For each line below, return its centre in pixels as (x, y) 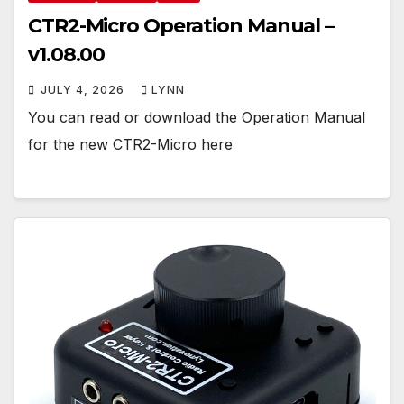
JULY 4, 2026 (84, 89)
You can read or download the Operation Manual (197, 117)
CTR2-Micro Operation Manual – (181, 25)
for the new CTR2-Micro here (130, 144)
